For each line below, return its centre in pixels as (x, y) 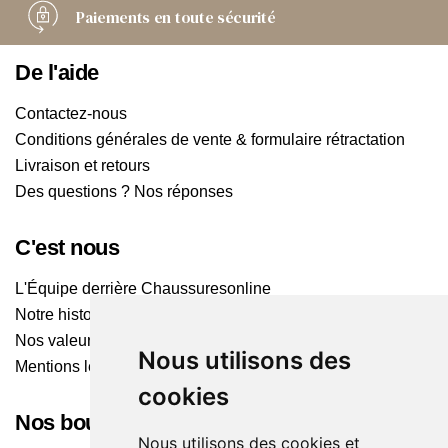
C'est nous (67, 248)
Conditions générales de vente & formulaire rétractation (210, 140)
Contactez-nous (71, 114)
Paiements (115, 17)
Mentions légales (75, 367)
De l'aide (57, 73)
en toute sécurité (214, 17)
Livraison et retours (82, 166)
